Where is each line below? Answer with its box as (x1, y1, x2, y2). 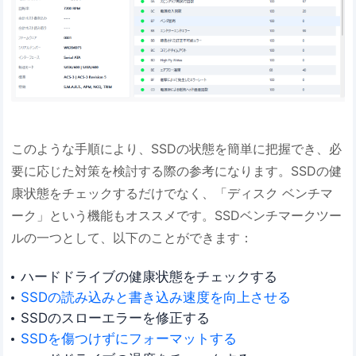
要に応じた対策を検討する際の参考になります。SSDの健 (11, 163, 342, 180)
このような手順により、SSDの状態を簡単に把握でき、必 (11, 141, 342, 157)
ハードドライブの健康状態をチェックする (20, 269, 277, 285)
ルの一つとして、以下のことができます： (11, 230, 253, 246)
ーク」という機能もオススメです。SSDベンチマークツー (11, 207, 342, 224)
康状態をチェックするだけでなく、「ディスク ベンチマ (11, 185, 334, 202)
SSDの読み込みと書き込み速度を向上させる (20, 289, 291, 306)
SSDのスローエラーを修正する (20, 310, 210, 327)
